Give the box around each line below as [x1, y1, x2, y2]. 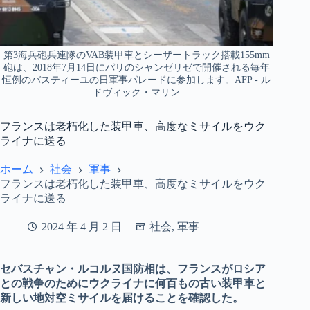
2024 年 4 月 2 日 [42, 221, 122, 233]
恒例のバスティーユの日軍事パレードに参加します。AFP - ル [2, 75, 271, 86]
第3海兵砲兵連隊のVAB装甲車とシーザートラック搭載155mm [3, 50, 270, 61]
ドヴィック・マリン [93, 87, 181, 98]
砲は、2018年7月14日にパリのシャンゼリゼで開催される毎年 [3, 62, 270, 73]
